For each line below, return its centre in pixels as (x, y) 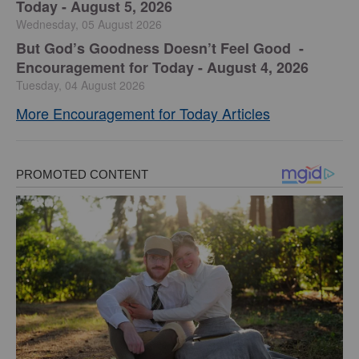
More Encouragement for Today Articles (143, 113)
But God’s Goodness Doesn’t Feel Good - (160, 48)
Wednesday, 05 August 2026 (89, 24)
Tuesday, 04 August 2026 (81, 85)
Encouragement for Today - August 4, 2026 (162, 67)
